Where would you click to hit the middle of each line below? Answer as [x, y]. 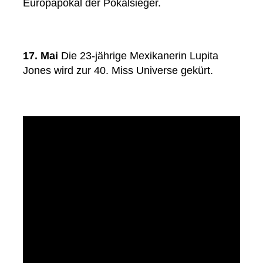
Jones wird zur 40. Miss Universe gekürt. [118, 71]
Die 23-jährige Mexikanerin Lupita [138, 56]
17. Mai [41, 56]
